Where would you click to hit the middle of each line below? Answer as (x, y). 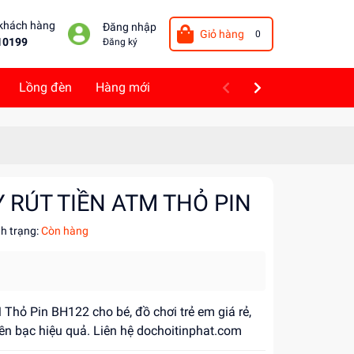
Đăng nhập (129, 27)
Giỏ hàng (222, 34)
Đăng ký (120, 42)
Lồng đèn (45, 87)
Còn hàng (65, 231)
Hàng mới (123, 87)
